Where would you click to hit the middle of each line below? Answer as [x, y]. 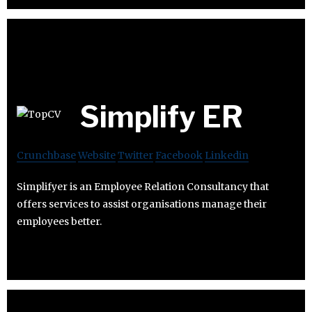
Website [97, 156]
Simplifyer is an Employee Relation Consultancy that [143, 187]
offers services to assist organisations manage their [142, 204]
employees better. [59, 222]
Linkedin [227, 156]
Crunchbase [46, 156]
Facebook [179, 156]
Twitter [135, 156]
